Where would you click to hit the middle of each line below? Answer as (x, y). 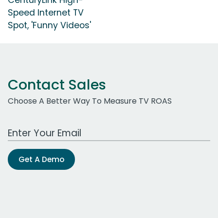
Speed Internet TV (46, 12)
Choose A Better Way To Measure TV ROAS (90, 101)
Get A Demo (41, 159)
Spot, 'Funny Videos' (49, 25)
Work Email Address (45, 127)
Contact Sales (57, 84)
